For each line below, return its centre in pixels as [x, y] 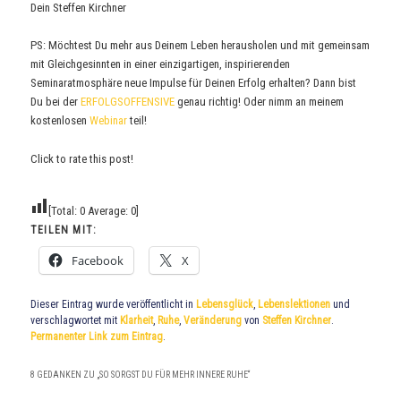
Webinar [109, 121]
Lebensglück [225, 304]
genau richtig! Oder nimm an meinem [261, 102]
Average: [108, 210]
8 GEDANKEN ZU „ [65, 374]
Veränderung [213, 320]
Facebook [98, 260]
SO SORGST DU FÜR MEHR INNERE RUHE [174, 374]
